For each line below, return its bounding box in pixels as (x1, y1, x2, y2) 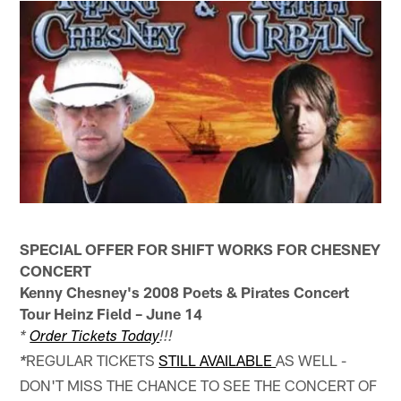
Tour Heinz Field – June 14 (20, 303, 203, 322)
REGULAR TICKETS (26, 350, 159, 369)
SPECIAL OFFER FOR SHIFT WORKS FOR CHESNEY (20, 239, 381, 258)
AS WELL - (276, 350, 347, 369)
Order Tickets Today (30, 329, 160, 346)
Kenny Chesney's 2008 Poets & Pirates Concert (20, 282, 350, 301)
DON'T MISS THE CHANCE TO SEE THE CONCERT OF (20, 375, 378, 394)
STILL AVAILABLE (158, 350, 277, 369)
